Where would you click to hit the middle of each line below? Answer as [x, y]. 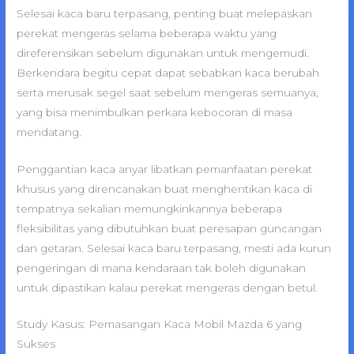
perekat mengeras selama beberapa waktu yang [147, 33]
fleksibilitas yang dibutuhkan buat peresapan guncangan [169, 228]
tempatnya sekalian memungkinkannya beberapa [150, 208]
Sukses [36, 344]
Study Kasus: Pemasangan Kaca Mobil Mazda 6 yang [160, 324]
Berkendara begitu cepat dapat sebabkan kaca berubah [168, 72]
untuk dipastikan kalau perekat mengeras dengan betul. [168, 287]
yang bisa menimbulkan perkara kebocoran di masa [155, 112]
